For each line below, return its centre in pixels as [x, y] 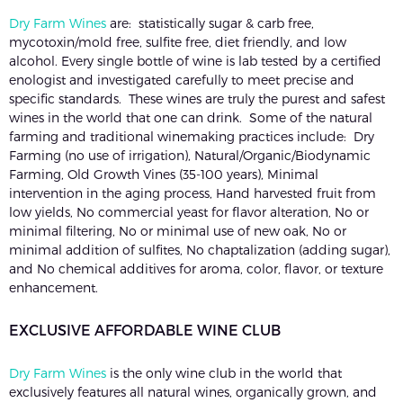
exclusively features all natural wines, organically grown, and [193, 392]
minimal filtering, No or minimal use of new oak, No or [178, 231]
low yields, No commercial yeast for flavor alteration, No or [189, 212]
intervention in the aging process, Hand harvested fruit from [193, 193]
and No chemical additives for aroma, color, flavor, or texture [196, 269]
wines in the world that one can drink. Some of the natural [191, 118]
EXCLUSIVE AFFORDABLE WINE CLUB [145, 330]
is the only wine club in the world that [224, 373]
